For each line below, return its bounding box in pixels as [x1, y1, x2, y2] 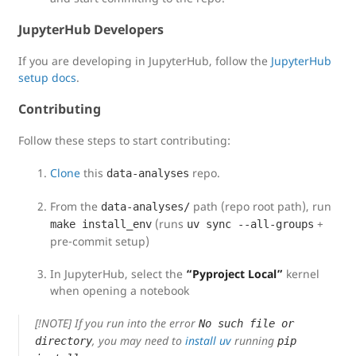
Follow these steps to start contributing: [18, 133, 230, 148]
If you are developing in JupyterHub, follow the [18, 53, 271, 68]
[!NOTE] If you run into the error [35, 315, 199, 331]
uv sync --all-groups [187, 218, 314, 230]
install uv [185, 333, 231, 348]
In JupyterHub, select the [50, 266, 186, 281]
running [231, 333, 277, 348]
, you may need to [92, 333, 185, 348]
